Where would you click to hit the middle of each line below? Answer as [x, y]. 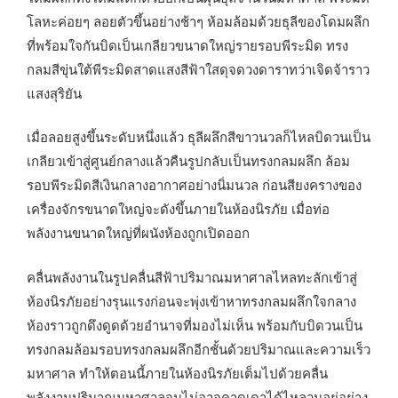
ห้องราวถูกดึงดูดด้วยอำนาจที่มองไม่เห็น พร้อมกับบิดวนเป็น [195, 324]
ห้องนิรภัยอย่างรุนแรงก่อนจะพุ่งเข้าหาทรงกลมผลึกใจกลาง [191, 300]
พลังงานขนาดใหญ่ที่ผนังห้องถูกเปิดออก [138, 233]
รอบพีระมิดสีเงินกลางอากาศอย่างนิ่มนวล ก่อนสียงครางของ [194, 185]
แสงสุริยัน [54, 92]
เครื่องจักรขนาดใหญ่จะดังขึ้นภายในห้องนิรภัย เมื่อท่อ [178, 209]
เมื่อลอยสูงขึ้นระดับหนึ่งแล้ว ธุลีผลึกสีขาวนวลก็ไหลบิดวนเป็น [199, 137]
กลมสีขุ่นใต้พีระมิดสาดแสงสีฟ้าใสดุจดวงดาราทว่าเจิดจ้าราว [198, 68]
